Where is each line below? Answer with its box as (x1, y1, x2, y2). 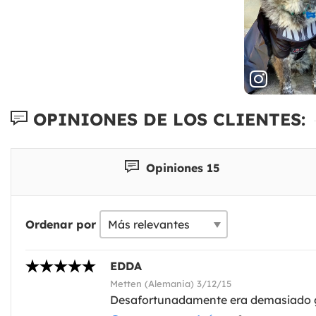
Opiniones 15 (142, 160, 221, 175)
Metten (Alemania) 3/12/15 (110, 277, 231, 289)
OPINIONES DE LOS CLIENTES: (28, 108, 305, 130)
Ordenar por (25, 217, 96, 231)
